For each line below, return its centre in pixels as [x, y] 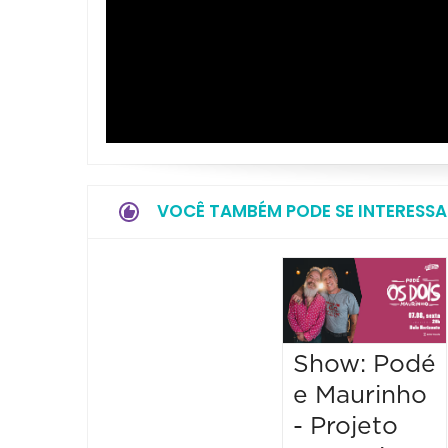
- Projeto [346, 426]
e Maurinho [360, 395]
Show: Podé [365, 364]
